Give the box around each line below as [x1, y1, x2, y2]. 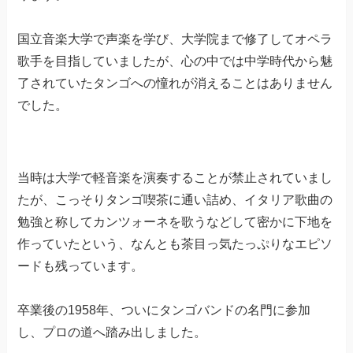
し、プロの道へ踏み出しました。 [17, 325, 207, 339]
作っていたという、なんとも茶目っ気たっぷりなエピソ [17, 236, 333, 251]
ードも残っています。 [17, 258, 144, 273]
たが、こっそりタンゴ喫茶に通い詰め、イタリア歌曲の [17, 192, 333, 206]
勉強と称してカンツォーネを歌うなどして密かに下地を [17, 214, 333, 229]
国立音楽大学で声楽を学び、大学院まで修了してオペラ [17, 32, 333, 46]
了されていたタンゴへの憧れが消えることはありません [17, 76, 333, 90]
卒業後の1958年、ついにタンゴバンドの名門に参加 [17, 303, 311, 317]
